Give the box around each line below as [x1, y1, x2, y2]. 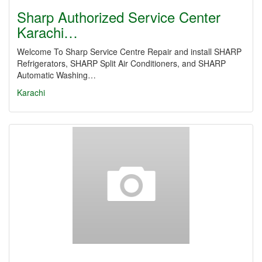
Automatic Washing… [17, 69, 96, 81]
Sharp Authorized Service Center [17, 6, 220, 27]
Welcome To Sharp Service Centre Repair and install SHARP [17, 46, 242, 57]
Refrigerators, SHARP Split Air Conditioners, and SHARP [17, 57, 226, 69]
